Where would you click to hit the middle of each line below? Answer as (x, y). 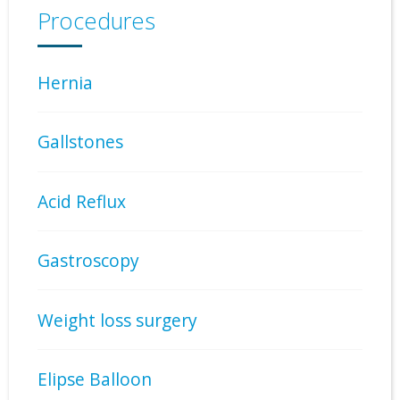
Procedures (96, 21)
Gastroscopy (88, 261)
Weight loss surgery (117, 320)
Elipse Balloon (95, 379)
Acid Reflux (82, 201)
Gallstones (80, 142)
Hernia (65, 83)
